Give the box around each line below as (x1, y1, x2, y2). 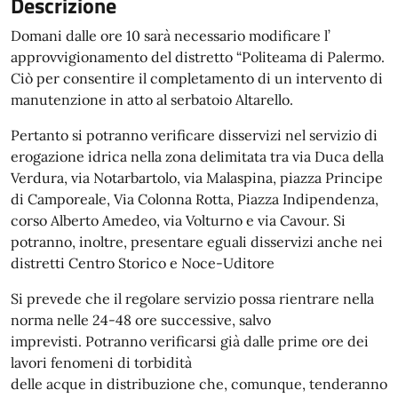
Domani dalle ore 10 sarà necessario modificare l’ (11, 27, 330, 44)
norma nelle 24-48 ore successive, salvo (11, 311, 271, 329)
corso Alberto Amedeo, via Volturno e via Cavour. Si (11, 211, 346, 229)
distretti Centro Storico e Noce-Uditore (11, 254, 275, 272)
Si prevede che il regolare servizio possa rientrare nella (11, 290, 374, 307)
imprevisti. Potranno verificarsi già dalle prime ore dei (11, 332, 369, 350)
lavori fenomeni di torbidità (11, 354, 192, 371)
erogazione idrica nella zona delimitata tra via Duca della (11, 147, 384, 165)
